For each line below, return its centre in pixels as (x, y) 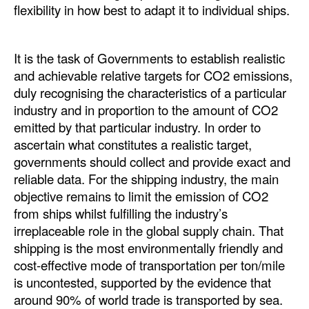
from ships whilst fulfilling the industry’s (121, 213)
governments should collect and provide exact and (152, 162)
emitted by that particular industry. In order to (137, 127)
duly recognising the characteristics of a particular (150, 93)
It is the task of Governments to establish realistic (149, 58)
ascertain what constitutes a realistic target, (133, 144)
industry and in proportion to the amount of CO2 (146, 110)
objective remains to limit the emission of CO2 (141, 196)
